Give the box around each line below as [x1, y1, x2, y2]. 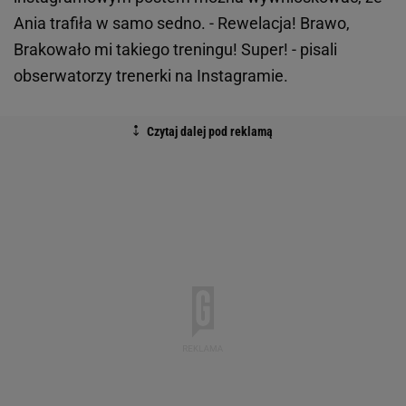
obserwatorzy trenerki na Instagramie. [14, 66, 288, 86]
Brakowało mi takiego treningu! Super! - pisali [14, 40, 337, 60]
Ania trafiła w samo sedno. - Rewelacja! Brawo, [14, 14, 350, 34]
